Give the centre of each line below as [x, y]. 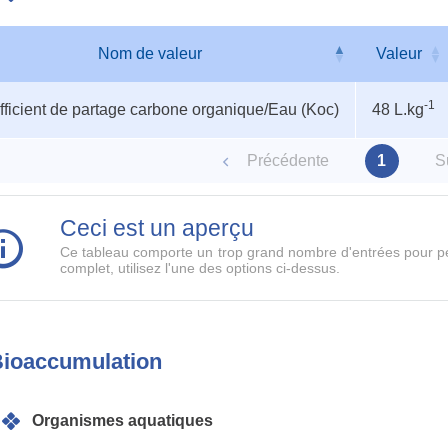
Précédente [287, 160]
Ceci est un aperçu [157, 228]
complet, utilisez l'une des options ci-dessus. [200, 268]
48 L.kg [398, 109]
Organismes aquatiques [122, 420]
